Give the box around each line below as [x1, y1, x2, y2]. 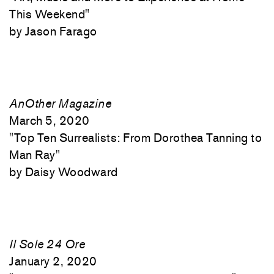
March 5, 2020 [9, 113, 90, 128]
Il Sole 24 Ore [9, 237, 85, 251]
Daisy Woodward [24, 165, 118, 179]
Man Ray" [9, 147, 60, 162]
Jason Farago [24, 24, 97, 39]
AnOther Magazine [9, 96, 111, 111]
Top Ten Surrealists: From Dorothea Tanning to [13, 130, 262, 145]
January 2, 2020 [9, 254, 97, 268]
